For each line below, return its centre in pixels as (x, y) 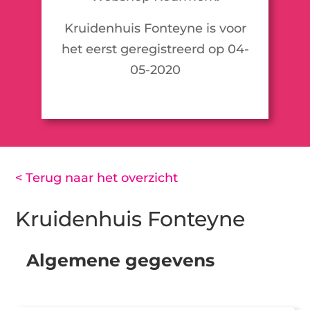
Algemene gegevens (120, 260)
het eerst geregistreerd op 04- (155, 49)
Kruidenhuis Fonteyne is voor (155, 28)
